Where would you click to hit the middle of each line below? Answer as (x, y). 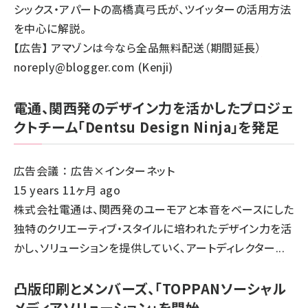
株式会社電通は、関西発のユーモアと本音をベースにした (154, 209)
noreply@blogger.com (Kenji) (93, 67)
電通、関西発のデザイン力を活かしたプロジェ (154, 108)
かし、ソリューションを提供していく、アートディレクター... (150, 247)
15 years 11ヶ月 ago (67, 190)
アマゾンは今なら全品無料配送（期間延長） (156, 47)
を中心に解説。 (50, 28)
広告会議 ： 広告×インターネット (95, 170)
